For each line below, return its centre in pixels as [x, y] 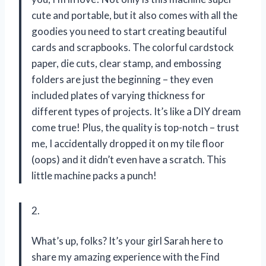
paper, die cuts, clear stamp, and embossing [126, 63]
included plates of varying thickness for [118, 95]
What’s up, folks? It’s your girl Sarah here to [127, 240]
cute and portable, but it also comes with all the [134, 15]
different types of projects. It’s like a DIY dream [136, 111]
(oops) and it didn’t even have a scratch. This [129, 159]
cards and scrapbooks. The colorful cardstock [133, 47]
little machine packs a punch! [94, 175]
